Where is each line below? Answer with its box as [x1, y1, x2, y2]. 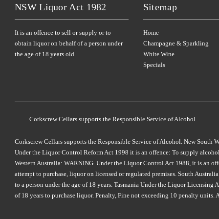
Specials [143, 61, 165, 69]
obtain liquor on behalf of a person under [15, 40, 123, 47]
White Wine [143, 50, 175, 58]
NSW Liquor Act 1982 [15, 1, 107, 13]
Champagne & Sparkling [143, 40, 209, 47]
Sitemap [143, 1, 177, 13]
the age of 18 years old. [15, 50, 76, 58]
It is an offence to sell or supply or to [15, 29, 111, 37]
